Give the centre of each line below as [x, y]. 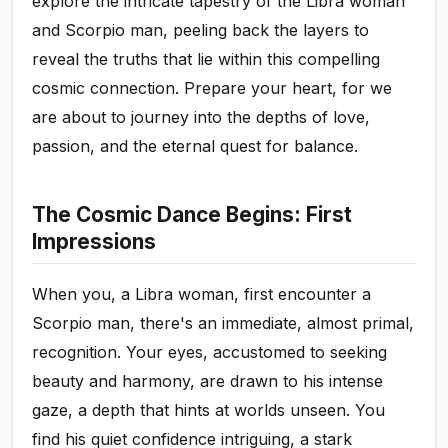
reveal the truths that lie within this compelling [206, 59]
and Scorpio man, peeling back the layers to [201, 30]
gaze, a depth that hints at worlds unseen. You [209, 410]
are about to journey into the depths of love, [201, 117]
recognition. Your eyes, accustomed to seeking [210, 352]
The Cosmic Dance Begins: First [192, 215]
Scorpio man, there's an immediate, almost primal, [223, 323]
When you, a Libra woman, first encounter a [202, 294]
